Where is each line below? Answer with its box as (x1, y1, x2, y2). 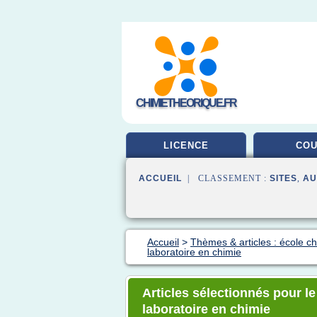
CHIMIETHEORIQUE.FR (136, 97, 236, 109)
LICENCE (163, 140, 209, 151)
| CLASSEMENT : (182, 173, 270, 183)
